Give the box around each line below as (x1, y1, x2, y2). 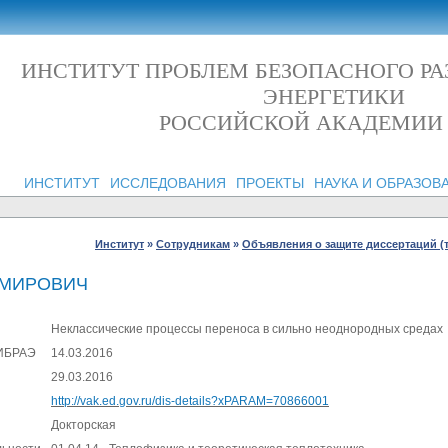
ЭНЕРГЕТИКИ (263, 84, 405, 109)
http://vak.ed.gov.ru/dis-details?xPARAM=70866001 (51, 394, 329, 409)
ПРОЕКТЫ (235, 175, 304, 191)
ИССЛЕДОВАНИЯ (109, 175, 226, 191)
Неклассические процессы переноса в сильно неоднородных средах (51, 322, 443, 337)
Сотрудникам (156, 238, 230, 250)
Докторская (51, 418, 116, 433)
